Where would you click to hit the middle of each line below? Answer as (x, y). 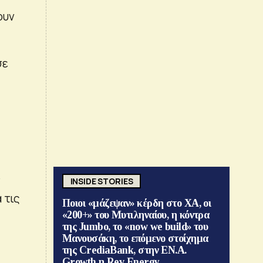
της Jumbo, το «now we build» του (135, 227)
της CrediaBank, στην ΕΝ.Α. (124, 250)
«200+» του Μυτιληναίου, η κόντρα (136, 215)
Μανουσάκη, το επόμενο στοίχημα (135, 239)
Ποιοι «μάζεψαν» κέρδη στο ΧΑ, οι (137, 203)
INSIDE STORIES (102, 181)
